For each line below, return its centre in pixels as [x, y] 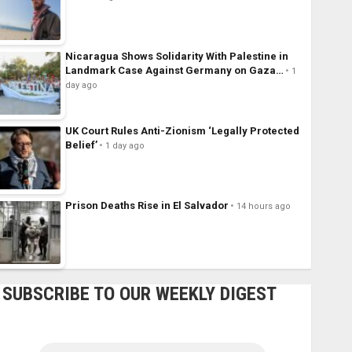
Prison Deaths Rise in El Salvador [147, 206]
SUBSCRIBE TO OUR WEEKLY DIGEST [139, 294]
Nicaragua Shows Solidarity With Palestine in [176, 57]
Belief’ [81, 145]
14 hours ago [263, 207]
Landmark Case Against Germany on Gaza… [174, 71]
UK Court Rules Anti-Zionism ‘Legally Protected [182, 131]
